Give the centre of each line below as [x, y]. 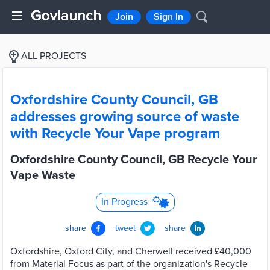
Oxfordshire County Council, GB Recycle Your [133, 160]
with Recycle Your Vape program [115, 133]
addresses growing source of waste [125, 117]
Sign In [168, 17]
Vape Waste [43, 175]
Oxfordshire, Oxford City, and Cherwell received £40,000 [131, 251]
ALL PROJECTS [54, 56]
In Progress [124, 202]
